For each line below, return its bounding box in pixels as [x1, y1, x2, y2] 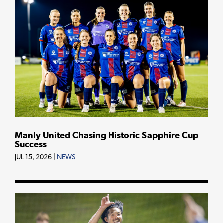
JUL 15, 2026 [15, 154, 53, 162]
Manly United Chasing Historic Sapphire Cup [15, 131, 198, 141]
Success [15, 140, 47, 150]
